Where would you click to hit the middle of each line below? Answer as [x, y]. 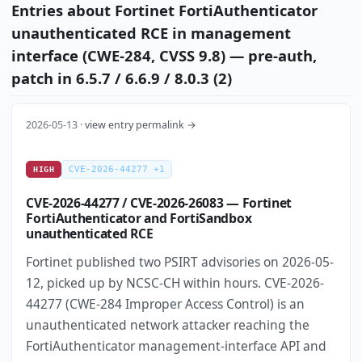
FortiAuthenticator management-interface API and [177, 346]
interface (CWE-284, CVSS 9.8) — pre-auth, [164, 56]
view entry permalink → [141, 125]
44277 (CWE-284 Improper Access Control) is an [166, 304]
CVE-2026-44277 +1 [117, 169]
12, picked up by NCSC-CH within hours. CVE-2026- [175, 283]
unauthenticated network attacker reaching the [168, 325]
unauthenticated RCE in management [151, 33]
